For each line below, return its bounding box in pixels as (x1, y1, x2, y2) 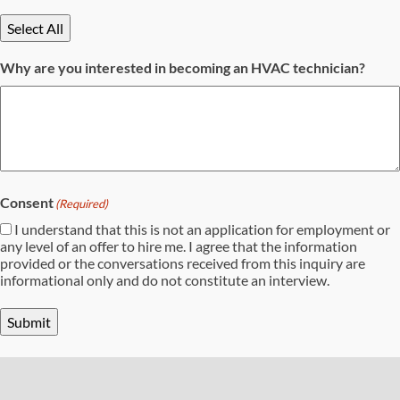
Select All (7, 20, 63, 37)
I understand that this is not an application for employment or (14, 221, 390, 238)
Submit (7, 313, 51, 331)
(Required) (55, 196, 108, 212)
